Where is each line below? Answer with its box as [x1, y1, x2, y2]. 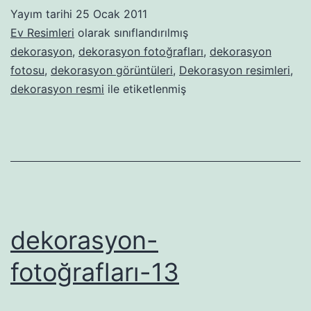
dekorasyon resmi [10, 82, 104, 96]
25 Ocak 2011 [76, 7, 147, 22]
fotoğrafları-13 [10, 257, 179, 288]
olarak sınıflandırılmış [74, 26, 188, 40]
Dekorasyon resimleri [179, 63, 290, 78]
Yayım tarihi [10, 7, 76, 22]
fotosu [10, 63, 44, 78]
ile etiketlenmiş [104, 82, 186, 96]
